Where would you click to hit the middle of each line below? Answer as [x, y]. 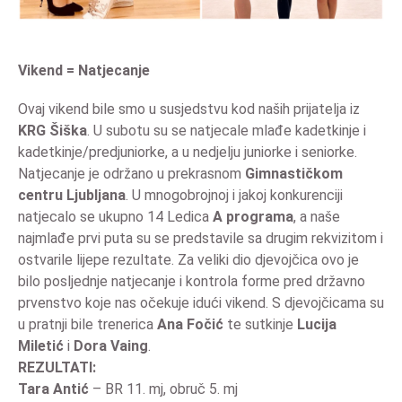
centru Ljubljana [72, 195]
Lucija [317, 324]
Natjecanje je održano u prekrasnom [131, 173]
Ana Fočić [190, 324]
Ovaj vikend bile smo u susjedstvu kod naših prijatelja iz [189, 109]
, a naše [317, 216]
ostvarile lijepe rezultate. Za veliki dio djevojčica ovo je [188, 259]
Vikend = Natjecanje [84, 70]
